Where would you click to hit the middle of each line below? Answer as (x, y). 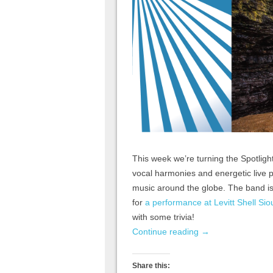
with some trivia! (163, 217)
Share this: (151, 265)
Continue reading (167, 231)
